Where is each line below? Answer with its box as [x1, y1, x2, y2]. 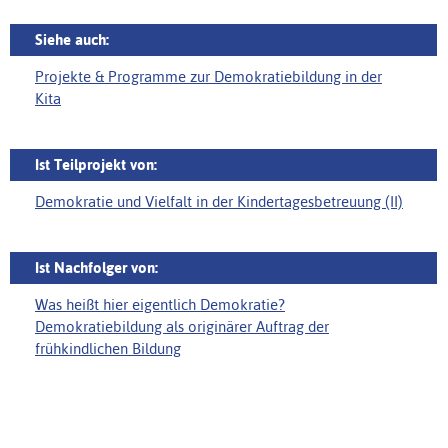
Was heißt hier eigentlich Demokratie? [35, 296, 285, 314]
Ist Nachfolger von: [35, 259, 158, 277]
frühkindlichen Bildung [35, 340, 181, 358]
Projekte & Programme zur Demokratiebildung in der [35, 68, 382, 86]
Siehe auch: [35, 31, 109, 49]
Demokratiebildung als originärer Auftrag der [35, 318, 329, 336]
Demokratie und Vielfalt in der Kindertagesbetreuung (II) [35, 193, 403, 211]
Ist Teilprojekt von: [35, 156, 157, 174]
